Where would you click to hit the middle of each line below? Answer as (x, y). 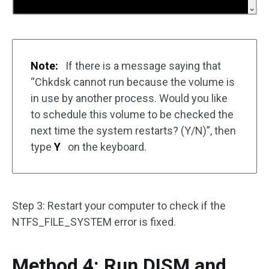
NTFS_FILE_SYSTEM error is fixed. (94, 222)
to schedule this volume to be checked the (132, 115)
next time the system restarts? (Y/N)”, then (133, 131)
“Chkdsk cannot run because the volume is (133, 82)
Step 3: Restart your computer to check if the (119, 206)
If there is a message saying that (142, 66)
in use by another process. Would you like (129, 98)
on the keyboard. (106, 147)
